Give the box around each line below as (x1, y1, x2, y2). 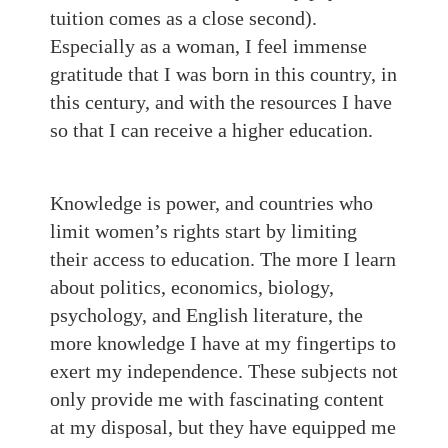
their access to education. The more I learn (50, 248, 396, 270)
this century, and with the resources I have (50, 91, 392, 113)
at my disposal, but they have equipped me (50, 416, 396, 438)
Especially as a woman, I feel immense (50, 35, 367, 57)
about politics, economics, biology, (50, 276, 334, 298)
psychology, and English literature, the (50, 304, 363, 326)
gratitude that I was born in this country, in (50, 63, 397, 85)
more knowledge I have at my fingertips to (50, 332, 396, 354)
